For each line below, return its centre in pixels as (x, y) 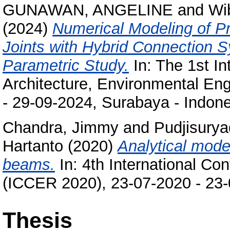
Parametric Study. (66, 66)
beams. (29, 164)
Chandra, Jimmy (61, 127)
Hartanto (33, 146)
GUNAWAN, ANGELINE (88, 10)
